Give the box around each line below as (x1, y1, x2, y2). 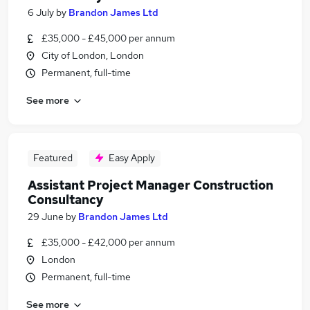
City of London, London (42, 49, 144, 62)
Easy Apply (109, 152, 155, 164)
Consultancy (28, 192, 104, 208)
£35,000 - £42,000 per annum (42, 236, 175, 248)
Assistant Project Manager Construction (28, 177, 273, 193)
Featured (33, 152, 73, 164)
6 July (28, 6, 54, 19)
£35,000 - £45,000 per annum (42, 32, 175, 44)
